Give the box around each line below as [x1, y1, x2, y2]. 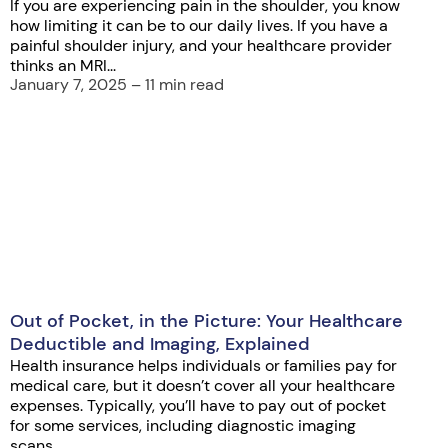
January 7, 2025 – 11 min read [10, 73, 224, 95]
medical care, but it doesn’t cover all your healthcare [10, 374, 395, 396]
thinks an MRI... [10, 55, 116, 77]
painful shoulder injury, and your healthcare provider [10, 35, 392, 57]
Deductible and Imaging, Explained [10, 331, 310, 356]
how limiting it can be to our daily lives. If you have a [10, 15, 388, 37]
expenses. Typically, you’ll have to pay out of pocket [10, 394, 386, 416]
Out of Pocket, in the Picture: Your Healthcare [10, 308, 403, 333]
